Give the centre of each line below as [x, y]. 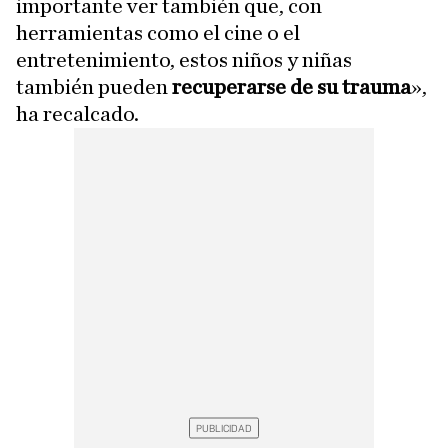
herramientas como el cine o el [158, 33]
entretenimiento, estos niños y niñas [184, 60]
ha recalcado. [77, 114]
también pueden [94, 87]
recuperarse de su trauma [291, 87]
